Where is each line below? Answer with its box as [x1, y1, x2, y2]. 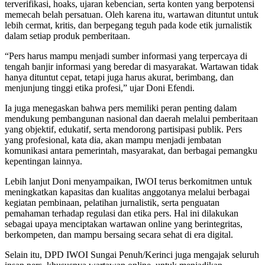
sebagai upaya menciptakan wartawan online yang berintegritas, [5, 218, 243, 229]
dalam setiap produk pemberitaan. [5, 30, 130, 41]
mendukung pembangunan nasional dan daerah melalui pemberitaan [5, 113, 258, 124]
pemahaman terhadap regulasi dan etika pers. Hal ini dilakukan [5, 208, 238, 218]
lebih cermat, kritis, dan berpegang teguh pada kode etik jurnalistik [5, 20, 252, 30]
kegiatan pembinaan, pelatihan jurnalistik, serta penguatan [5, 197, 219, 208]
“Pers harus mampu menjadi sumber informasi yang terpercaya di [5, 50, 247, 61]
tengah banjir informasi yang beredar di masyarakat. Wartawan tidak [5, 61, 258, 72]
